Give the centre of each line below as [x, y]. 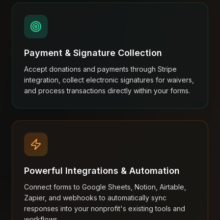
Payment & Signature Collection [93, 53]
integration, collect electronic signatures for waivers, [109, 80]
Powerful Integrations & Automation [102, 171]
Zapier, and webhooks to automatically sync [95, 198]
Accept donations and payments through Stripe [100, 69]
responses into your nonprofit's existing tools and [105, 208]
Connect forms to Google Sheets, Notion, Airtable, [105, 187]
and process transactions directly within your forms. [107, 91]
